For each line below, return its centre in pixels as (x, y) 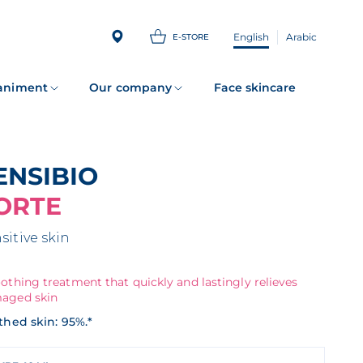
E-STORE (191, 37)
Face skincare (255, 88)
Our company (131, 88)
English (251, 36)
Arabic (301, 36)
